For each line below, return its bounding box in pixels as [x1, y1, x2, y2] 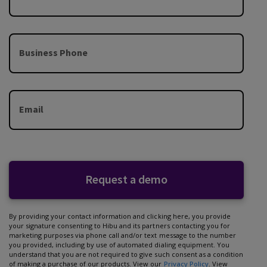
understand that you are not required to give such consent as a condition [9, 249, 243, 259]
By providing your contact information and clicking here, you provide [9, 211, 231, 221]
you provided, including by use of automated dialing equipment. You [9, 240, 229, 249]
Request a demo [85, 172, 167, 187]
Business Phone [19, 46, 88, 58]
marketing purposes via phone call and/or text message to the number [9, 230, 236, 240]
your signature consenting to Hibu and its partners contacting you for [9, 221, 230, 230]
